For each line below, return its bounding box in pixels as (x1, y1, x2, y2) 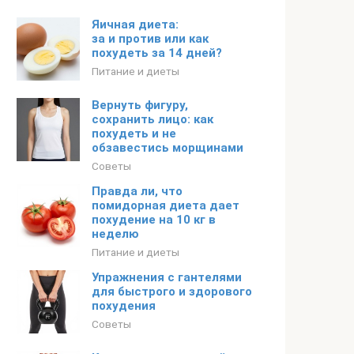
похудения (92, 299, 156, 313)
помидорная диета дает (92, 198, 239, 213)
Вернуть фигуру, (92, 98, 188, 112)
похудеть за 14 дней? (92, 46, 222, 60)
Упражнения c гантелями (92, 270, 242, 284)
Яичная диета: (92, 17, 179, 32)
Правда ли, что (92, 184, 183, 198)
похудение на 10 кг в (92, 213, 216, 227)
